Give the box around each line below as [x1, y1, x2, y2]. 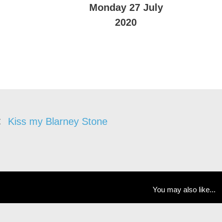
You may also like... [153, 185, 216, 194]
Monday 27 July [89, 1, 163, 13]
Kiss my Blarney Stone [8, 116, 108, 127]
